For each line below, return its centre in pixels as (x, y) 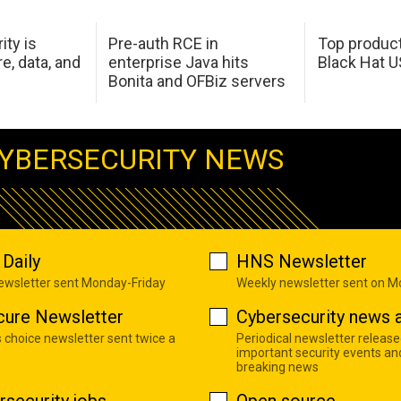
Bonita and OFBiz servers (197, 81)
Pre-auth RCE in (164, 44)
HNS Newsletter (302, 262)
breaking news (277, 367)
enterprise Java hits (179, 63)
